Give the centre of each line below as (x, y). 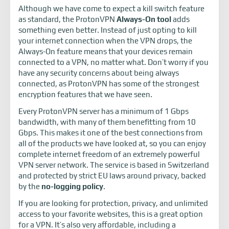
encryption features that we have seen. (85, 95)
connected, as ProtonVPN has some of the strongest (109, 84)
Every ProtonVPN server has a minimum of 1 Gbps (104, 111)
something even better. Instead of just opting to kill (108, 30)
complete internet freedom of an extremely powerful (109, 154)
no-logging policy (72, 187)
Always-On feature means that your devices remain (106, 52)
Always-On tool (144, 19)
